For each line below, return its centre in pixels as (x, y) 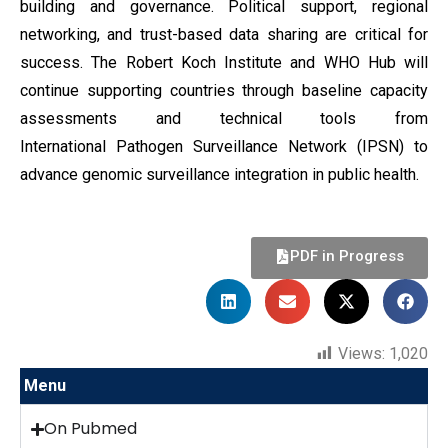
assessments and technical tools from (224, 118)
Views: (361, 353)
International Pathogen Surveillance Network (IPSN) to (224, 146)
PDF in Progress (347, 256)
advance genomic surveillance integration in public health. (219, 174)
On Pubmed (91, 428)
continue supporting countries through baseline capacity (224, 90)
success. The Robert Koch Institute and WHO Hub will (224, 62)
